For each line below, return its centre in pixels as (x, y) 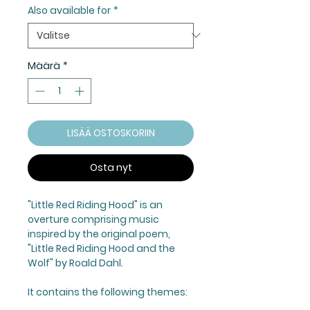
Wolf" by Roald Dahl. (75, 263)
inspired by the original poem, (99, 234)
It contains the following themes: (108, 292)
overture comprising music (93, 219)
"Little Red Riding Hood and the (101, 248)
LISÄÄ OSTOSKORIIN (111, 133)
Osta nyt (111, 167)
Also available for (69, 10)
